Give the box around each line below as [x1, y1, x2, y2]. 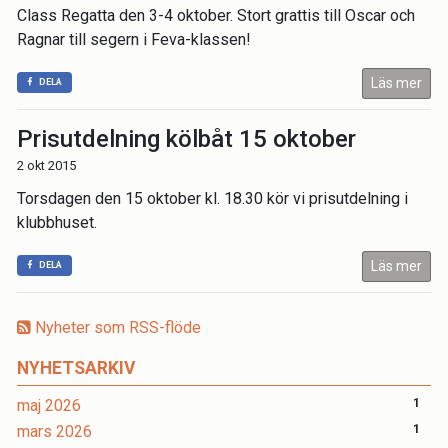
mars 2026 [17, 422, 92, 441]
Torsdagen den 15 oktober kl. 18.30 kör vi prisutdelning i [17, 189, 408, 208]
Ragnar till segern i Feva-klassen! [17, 30, 251, 49]
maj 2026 [17, 396, 81, 415]
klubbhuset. [17, 213, 97, 232]
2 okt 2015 [17, 158, 76, 173]
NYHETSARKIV [17, 358, 136, 378]
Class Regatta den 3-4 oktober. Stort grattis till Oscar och [17, 6, 415, 25]
